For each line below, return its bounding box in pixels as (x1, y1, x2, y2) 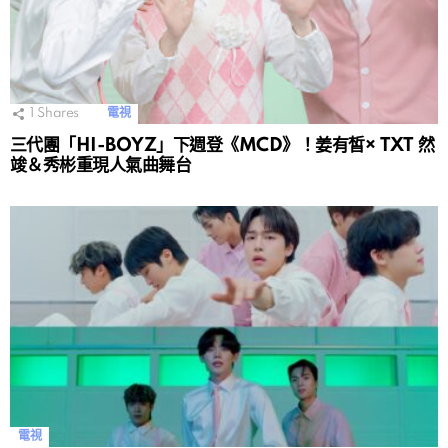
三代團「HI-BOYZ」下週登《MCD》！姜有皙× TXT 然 (10, 136, 435, 155)
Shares (37, 107, 80, 120)
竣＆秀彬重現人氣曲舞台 (10, 156, 192, 175)
